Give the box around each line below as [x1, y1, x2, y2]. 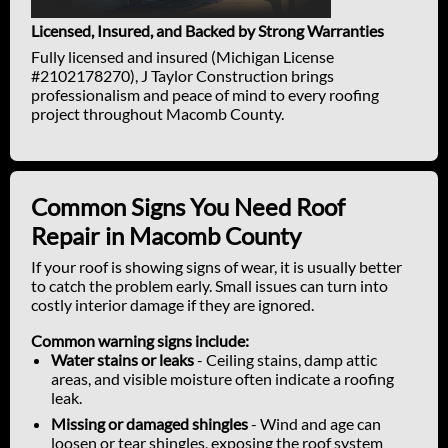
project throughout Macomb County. [31, 104, 284, 124]
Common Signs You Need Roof [31, 192, 345, 222]
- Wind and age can [248, 414, 381, 434]
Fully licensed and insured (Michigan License [31, 47, 334, 67]
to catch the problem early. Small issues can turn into [31, 276, 388, 296]
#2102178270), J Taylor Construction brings [31, 66, 334, 86]
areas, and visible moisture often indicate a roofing [51, 369, 394, 389]
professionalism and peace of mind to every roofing [31, 85, 379, 105]
